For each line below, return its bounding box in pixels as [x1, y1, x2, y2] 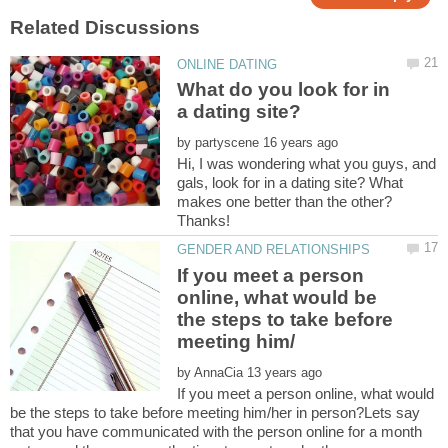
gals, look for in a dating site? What [177, 174, 404, 192]
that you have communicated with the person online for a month [10, 422, 422, 440]
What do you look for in [177, 79, 391, 101]
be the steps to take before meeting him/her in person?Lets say [10, 403, 420, 421]
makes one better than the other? [177, 193, 393, 211]
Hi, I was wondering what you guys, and [177, 155, 437, 173]
